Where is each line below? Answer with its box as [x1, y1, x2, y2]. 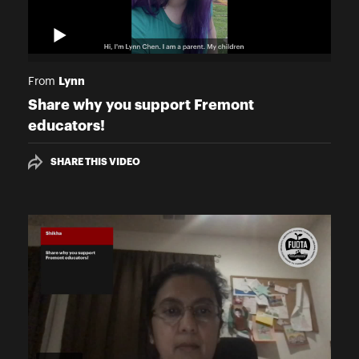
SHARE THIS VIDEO [50, 157, 140, 167]
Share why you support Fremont [28, 98, 254, 113]
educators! [28, 119, 105, 134]
